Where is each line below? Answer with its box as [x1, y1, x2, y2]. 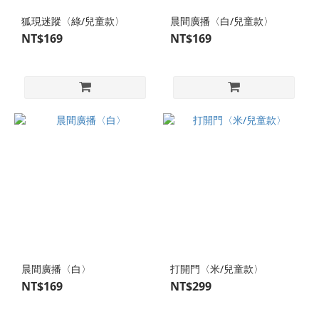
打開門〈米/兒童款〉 [170, 262, 263, 276]
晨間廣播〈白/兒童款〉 [170, 14, 273, 28]
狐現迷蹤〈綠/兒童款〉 [21, 14, 125, 28]
